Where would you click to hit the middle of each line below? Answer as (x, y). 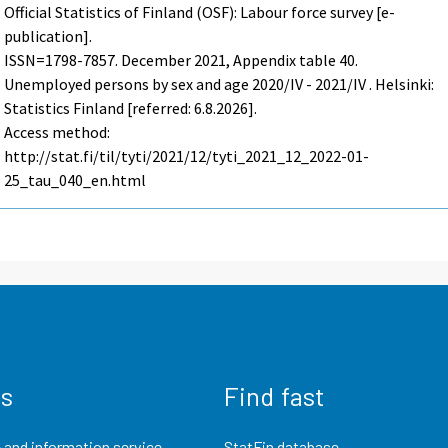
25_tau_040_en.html (75, 180)
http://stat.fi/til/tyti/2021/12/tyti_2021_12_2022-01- (187, 156)
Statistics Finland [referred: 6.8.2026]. (131, 108)
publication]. (48, 36)
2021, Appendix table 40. (275, 60)
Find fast (274, 395)
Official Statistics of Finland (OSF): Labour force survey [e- (200, 12)
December (156, 60)
